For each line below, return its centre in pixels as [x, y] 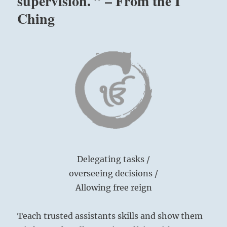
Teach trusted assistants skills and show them [110, 216]
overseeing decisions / [113, 173]
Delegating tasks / [113, 159]
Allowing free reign [113, 187]
